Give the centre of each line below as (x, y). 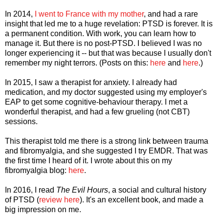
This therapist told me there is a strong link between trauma (107, 141)
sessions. (21, 121)
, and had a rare (171, 14)
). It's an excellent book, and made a (142, 199)
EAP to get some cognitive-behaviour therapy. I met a (96, 102)
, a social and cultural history (157, 190)
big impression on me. (43, 209)
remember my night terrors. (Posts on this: (77, 63)
